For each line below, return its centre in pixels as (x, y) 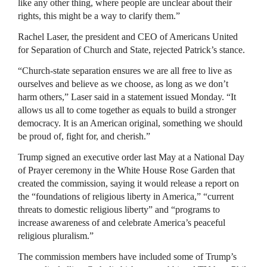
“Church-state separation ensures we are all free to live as (125, 71)
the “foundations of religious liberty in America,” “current (126, 196)
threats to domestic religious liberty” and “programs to (119, 209)
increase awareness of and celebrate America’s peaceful (122, 223)
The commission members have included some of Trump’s (127, 257)
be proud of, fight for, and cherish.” (84, 136)
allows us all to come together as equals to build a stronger (127, 110)
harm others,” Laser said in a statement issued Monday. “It (127, 97)
